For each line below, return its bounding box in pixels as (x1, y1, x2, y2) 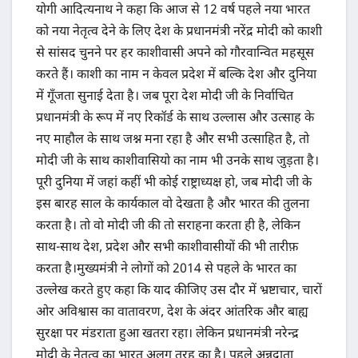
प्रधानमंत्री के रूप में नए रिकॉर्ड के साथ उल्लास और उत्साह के (36, 110, 314, 128)
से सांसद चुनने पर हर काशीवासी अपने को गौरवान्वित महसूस (36, 46, 314, 63)
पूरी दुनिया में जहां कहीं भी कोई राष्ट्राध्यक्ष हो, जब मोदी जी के (36, 175, 312, 193)
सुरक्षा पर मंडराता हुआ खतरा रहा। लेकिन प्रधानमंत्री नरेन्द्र (36, 326, 299, 344)
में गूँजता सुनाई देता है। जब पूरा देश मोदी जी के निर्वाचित (36, 89, 293, 106)
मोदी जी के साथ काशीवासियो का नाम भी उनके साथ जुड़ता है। (36, 153, 319, 171)
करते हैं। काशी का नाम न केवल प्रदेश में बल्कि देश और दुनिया (36, 67, 316, 85)
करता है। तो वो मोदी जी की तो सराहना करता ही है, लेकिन (36, 218, 300, 236)
